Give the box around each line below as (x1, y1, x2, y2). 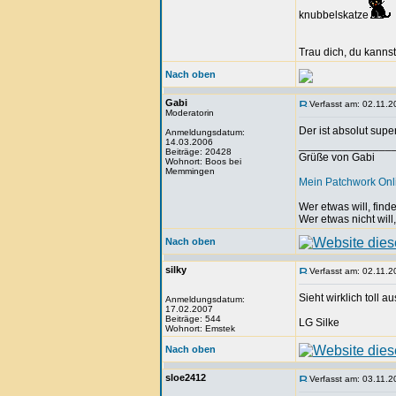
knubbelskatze (299, 9, 369, 21)
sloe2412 (165, 372, 206, 383)
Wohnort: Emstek (165, 324, 235, 333)
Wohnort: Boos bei (165, 156, 241, 166)
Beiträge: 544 (165, 314, 221, 324)
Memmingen (165, 166, 215, 176)
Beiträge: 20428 (165, 147, 232, 156)
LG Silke (299, 316, 339, 329)
